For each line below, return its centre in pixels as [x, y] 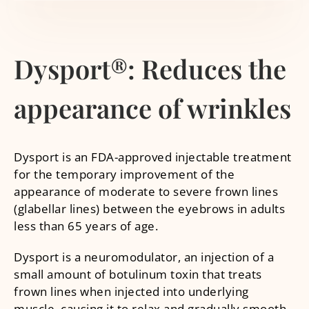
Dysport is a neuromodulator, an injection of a [144, 257]
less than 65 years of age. [86, 226]
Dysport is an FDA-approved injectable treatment [153, 157]
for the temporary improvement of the [124, 174]
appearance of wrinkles [152, 108]
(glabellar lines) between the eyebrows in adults [149, 208]
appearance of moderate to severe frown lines [146, 191]
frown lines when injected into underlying [131, 291]
